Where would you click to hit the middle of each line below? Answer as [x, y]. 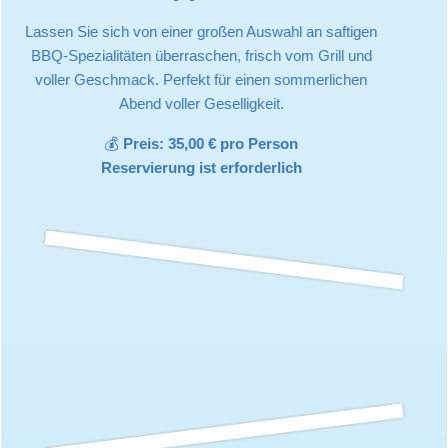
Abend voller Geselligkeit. [201, 104]
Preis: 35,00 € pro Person [211, 143]
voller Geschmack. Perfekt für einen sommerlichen [201, 80]
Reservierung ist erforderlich [201, 167]
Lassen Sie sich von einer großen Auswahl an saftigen [201, 32]
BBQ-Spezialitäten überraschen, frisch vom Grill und [201, 56]
